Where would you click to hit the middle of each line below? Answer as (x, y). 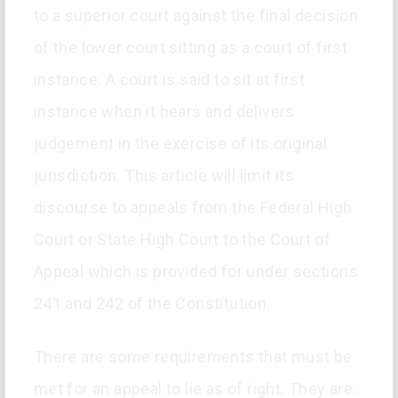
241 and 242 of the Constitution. (152, 304)
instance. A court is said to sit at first (169, 80)
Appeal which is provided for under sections (195, 272)
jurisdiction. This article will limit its (164, 176)
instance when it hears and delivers (164, 112)
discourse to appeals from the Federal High (193, 208)
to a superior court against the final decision (196, 16)
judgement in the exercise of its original (180, 144)
